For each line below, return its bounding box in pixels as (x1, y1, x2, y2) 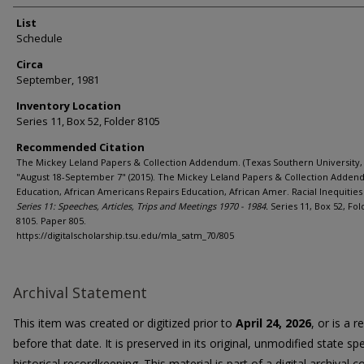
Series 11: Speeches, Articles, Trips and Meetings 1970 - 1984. (16, 200, 268, 212)
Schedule (16, 31, 63, 45)
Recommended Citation (16, 140, 145, 154)
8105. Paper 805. (16, 214, 86, 227)
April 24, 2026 (236, 315, 311, 331)
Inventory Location (16, 98, 121, 113)
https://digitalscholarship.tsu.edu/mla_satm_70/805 (16, 229, 234, 241)
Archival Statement (13, 283, 147, 302)
